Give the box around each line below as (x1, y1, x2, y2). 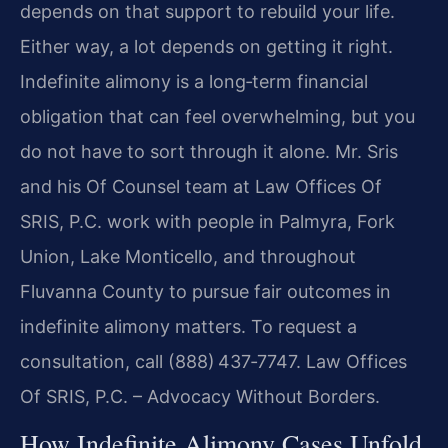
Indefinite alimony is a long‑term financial (20, 70, 368, 92)
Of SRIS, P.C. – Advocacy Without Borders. (20, 385, 380, 407)
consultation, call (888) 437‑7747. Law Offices (20, 350, 407, 372)
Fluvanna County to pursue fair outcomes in (20, 280, 391, 302)
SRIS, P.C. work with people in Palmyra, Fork (20, 210, 395, 232)
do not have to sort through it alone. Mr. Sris (20, 140, 398, 162)
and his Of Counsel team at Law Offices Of (20, 175, 382, 197)
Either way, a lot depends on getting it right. (20, 35, 393, 57)
